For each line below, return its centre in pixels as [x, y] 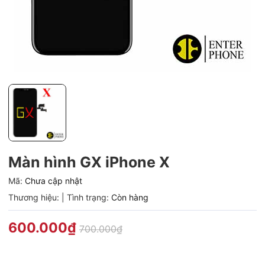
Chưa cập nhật [54, 181]
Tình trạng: [88, 198]
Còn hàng [130, 198]
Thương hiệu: [34, 198]
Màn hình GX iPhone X [89, 162]
